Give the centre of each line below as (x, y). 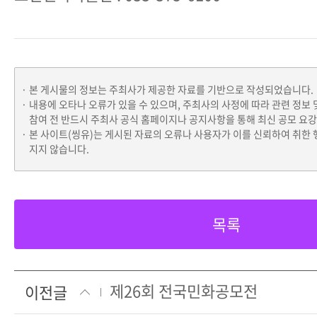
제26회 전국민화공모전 (184, 291)
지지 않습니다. (59, 149)
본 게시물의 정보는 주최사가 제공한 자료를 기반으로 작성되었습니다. (171, 90)
